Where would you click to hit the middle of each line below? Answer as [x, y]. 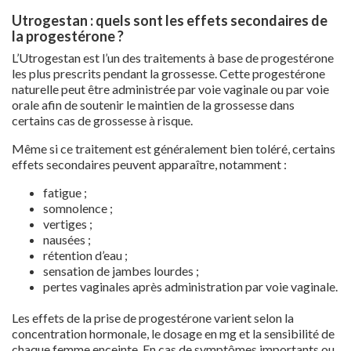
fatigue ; [65, 192]
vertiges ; [68, 223]
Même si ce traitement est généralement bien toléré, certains [174, 148]
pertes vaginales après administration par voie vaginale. [190, 286]
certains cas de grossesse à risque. [102, 120]
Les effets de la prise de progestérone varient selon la [153, 317]
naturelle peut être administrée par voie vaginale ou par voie [170, 89]
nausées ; [67, 239]
